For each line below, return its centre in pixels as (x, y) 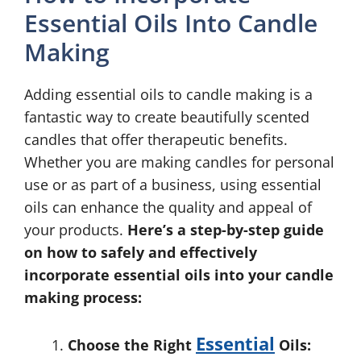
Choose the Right (132, 345)
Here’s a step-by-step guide (226, 230)
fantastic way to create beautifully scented (167, 117)
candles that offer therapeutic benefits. (156, 139)
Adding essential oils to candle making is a (168, 94)
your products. (76, 230)
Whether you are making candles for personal (179, 162)
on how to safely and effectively (141, 252)
